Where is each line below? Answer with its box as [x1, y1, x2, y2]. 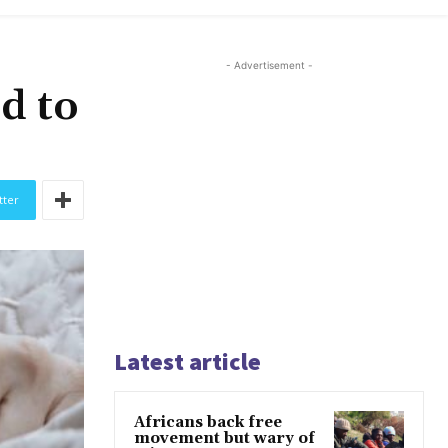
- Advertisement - [225, 59, 313, 72]
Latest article [114, 346, 261, 378]
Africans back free [134, 413, 282, 433]
